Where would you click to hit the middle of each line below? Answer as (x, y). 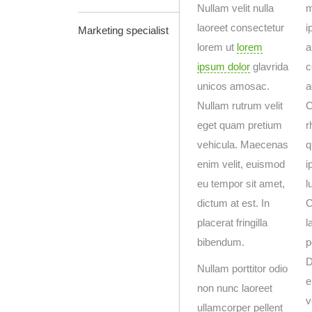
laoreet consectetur (241, 28)
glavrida (269, 67)
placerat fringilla (232, 223)
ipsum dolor (224, 67)
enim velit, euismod (241, 164)
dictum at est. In (233, 203)
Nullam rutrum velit (240, 106)
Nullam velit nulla (235, 8)
